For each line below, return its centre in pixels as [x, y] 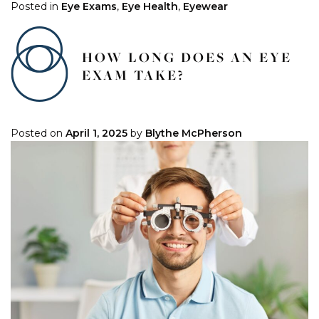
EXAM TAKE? [133, 75]
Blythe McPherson [194, 134]
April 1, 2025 [96, 134]
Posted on [38, 134]
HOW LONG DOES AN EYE [187, 57]
